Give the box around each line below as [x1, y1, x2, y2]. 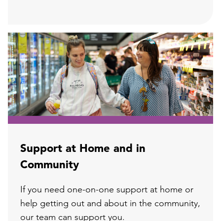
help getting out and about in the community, [20, 199, 200, 209]
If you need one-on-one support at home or [20, 185, 193, 195]
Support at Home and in [20, 143, 146, 155]
